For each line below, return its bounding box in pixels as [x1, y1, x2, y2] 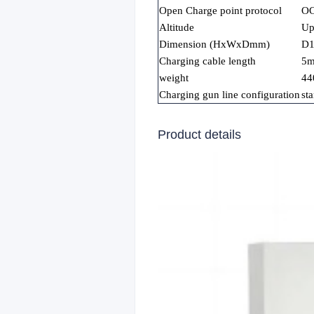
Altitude [159, 22, 194, 33]
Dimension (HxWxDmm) [159, 39, 270, 50]
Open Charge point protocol [159, 5, 282, 16]
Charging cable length [159, 55, 256, 67]
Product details [158, 128, 241, 142]
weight [159, 72, 189, 83]
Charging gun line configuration [159, 89, 300, 100]
